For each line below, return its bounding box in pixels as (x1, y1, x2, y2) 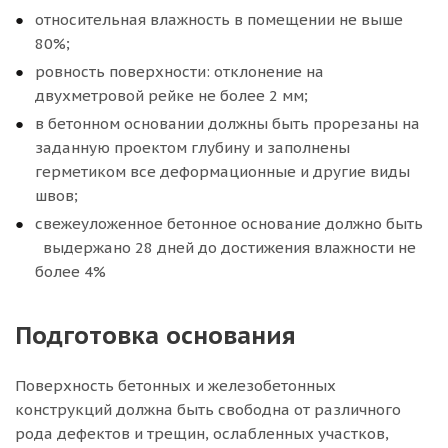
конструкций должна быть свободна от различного (15, 400, 401, 419)
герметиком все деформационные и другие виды (35, 162, 410, 181)
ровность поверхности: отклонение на (35, 62, 324, 81)
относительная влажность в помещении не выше (35, 10, 403, 29)
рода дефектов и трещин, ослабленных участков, (15, 424, 389, 443)
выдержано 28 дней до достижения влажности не (35, 238, 416, 257)
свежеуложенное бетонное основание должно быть (35, 214, 423, 233)
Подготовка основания (15, 320, 296, 351)
